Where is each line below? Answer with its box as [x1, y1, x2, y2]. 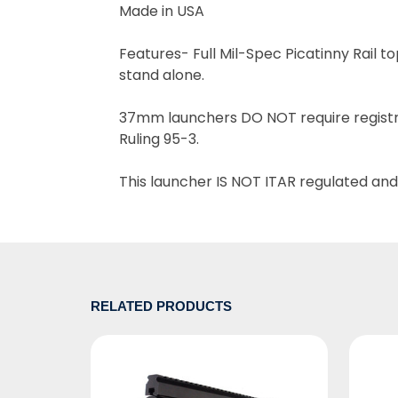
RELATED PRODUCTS [91, 298, 232, 314]
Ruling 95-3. [119, 128, 199, 149]
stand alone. [119, 64, 208, 85]
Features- [119, 43, 193, 64]
